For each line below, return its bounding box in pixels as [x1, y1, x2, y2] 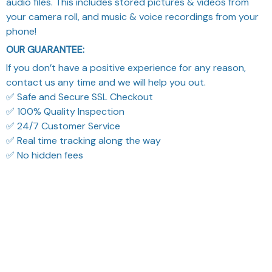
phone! [6, 6, 36, 19]
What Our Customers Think [55, 185, 217, 207]
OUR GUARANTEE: [6, 24, 84, 38]
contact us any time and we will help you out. [6, 57, 206, 70]
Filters [15, 226, 38, 237]
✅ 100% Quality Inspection [6, 86, 124, 100]
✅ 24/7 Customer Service [6, 101, 120, 114]
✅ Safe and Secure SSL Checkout [6, 72, 153, 85]
